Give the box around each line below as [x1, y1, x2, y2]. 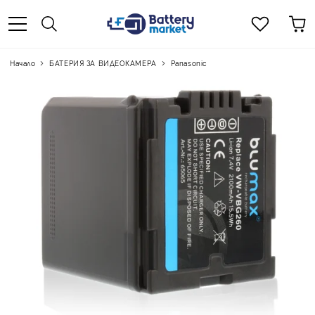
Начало [10, 58, 36, 67]
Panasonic [170, 58, 207, 67]
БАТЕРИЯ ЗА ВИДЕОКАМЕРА [49, 58, 157, 67]
